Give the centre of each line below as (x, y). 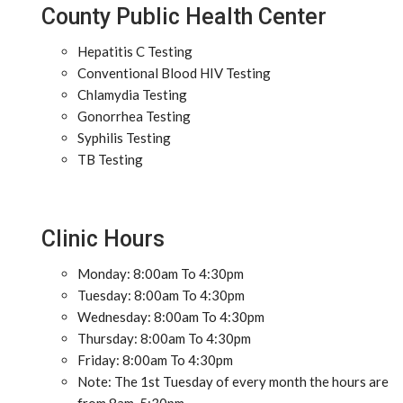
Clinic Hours (103, 239)
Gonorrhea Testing (134, 116)
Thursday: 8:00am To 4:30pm (164, 338)
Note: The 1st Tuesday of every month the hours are (233, 381)
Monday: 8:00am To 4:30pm (161, 273)
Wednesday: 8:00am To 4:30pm (171, 317)
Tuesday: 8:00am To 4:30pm (161, 295)
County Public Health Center (184, 17)
